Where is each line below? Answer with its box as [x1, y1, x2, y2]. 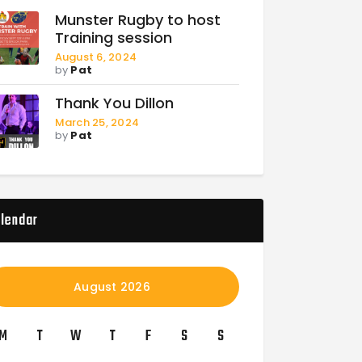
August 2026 [74, 278, 151, 295]
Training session [54, 27, 172, 48]
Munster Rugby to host [54, 9, 221, 30]
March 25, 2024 [54, 114, 140, 130]
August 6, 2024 [54, 48, 137, 65]
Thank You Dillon [54, 92, 174, 113]
